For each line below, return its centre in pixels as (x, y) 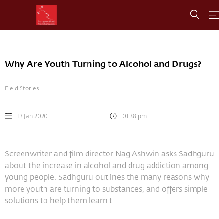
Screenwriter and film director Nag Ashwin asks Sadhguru (109, 153)
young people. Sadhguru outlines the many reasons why (107, 177)
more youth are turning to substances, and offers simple (106, 189)
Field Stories (22, 88)
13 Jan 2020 (33, 116)
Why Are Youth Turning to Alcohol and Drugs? (103, 64)
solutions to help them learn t (59, 200)
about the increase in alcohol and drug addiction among (107, 165)
